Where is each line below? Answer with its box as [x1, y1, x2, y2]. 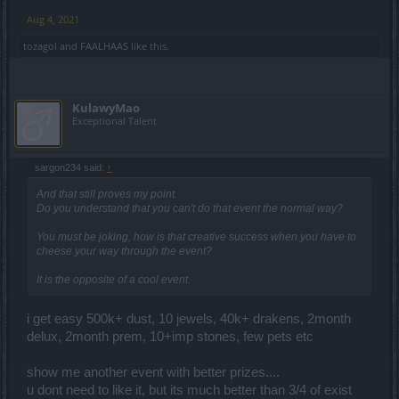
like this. [128, 38, 169, 53]
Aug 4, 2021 [27, 12, 79, 26]
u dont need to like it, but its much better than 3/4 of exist [27, 382, 352, 397]
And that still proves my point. [37, 187, 177, 200]
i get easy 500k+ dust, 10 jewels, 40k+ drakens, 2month [27, 311, 351, 326]
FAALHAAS [80, 38, 128, 53]
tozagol [23, 38, 57, 53]
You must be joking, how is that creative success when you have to [37, 230, 356, 243]
